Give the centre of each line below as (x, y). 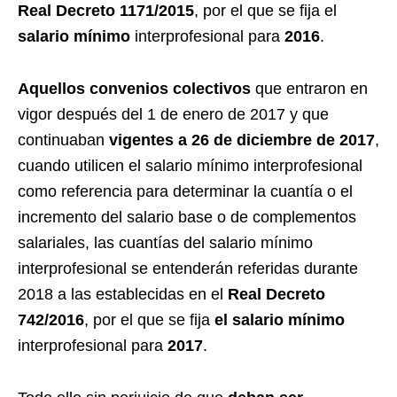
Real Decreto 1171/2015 (106, 11)
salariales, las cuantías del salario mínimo (165, 243)
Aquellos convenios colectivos (134, 89)
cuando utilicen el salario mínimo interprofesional (190, 166)
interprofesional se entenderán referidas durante (188, 269)
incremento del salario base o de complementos (187, 218)
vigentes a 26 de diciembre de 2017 (242, 140)
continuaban (63, 140)
